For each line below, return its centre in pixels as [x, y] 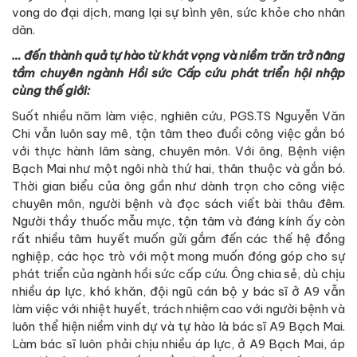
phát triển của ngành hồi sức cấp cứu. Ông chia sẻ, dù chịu [178, 273]
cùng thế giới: [51, 90]
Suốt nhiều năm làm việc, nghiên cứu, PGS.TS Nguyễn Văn [178, 116]
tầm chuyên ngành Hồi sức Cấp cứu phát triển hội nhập [178, 73]
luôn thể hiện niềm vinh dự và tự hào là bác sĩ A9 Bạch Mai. [178, 326]
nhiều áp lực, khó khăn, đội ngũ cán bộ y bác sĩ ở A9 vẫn [178, 291]
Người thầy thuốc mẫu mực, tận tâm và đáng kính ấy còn [178, 221]
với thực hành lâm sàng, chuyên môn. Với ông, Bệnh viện [178, 151]
